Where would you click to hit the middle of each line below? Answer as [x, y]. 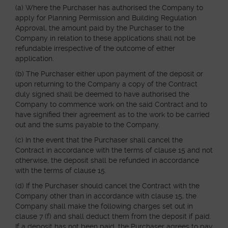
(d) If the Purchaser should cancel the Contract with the [107, 186]
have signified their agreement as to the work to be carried [112, 115]
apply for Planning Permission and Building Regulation [106, 18]
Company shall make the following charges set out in [104, 206]
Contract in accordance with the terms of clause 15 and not [114, 150]
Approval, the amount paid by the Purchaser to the [100, 28]
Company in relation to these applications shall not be [105, 38]
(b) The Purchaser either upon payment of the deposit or [109, 74]
